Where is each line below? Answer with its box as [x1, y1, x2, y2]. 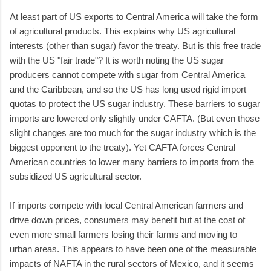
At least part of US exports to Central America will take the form [10, 11, 258, 22]
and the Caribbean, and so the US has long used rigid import [10, 83, 246, 94]
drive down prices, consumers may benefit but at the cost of [10, 214, 245, 225]
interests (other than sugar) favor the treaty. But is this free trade [10, 40, 261, 51]
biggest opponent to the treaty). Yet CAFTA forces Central [10, 142, 235, 152]
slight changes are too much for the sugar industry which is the [10, 127, 256, 138]
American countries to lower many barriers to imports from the [10, 156, 254, 167]
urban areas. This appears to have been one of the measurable [10, 243, 256, 254]
